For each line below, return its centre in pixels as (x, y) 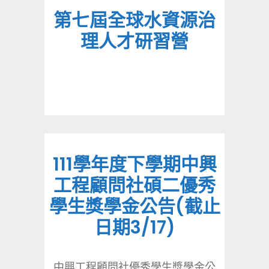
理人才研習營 (134, 42)
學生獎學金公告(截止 (134, 207)
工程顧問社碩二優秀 (134, 186)
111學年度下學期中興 (134, 165)
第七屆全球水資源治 (134, 21)
